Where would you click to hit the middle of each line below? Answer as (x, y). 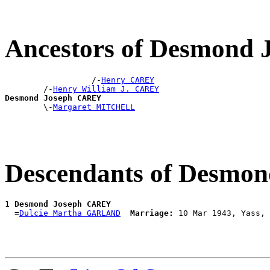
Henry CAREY (128, 80)
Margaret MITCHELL (94, 107)
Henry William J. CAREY (106, 89)
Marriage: (152, 213)
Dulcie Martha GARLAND (70, 213)
